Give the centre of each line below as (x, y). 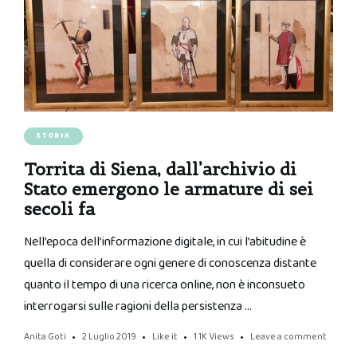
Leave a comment (288, 336)
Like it (165, 336)
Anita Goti (45, 336)
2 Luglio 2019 (109, 336)
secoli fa (59, 209)
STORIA (53, 135)
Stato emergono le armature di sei (169, 189)
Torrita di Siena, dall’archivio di (160, 169)
